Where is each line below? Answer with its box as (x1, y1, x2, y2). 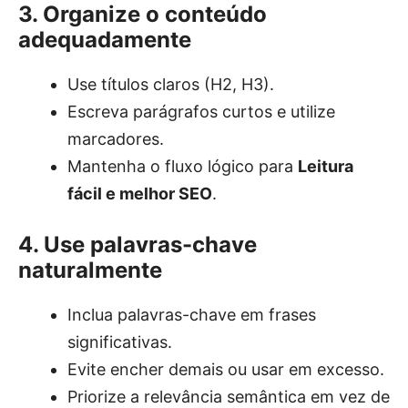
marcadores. (67, 128, 164, 148)
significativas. (67, 331, 172, 352)
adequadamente (18, 25, 191, 53)
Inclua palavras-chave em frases (67, 304, 316, 324)
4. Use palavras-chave (18, 230, 257, 258)
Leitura (298, 156, 353, 176)
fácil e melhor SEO (67, 183, 212, 203)
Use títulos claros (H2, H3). (67, 74, 274, 94)
